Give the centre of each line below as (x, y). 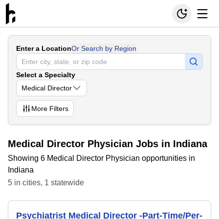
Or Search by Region (104, 48)
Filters (58, 109)
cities (32, 183)
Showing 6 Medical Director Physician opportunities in (101, 158)
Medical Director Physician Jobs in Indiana (108, 144)
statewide (66, 183)
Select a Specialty (46, 75)
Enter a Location (44, 48)
